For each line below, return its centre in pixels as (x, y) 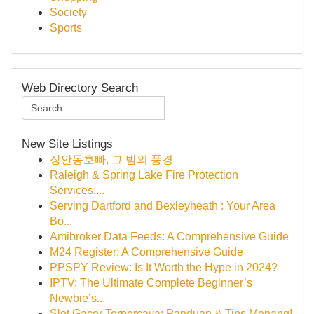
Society (68, 12)
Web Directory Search (80, 88)
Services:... (77, 190)
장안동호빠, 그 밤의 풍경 (111, 159)
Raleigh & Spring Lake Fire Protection (144, 175)
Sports (66, 28)
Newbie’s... (77, 298)
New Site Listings (67, 144)
